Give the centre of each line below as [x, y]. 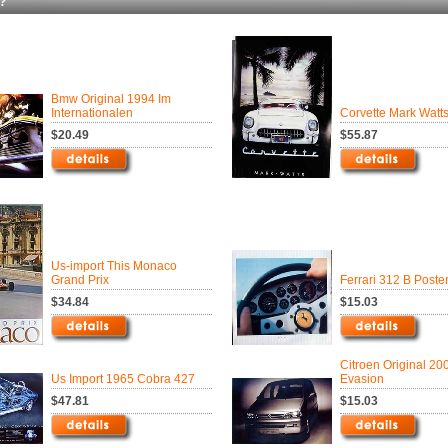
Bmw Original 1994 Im [111, 99]
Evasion [362, 379]
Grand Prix [80, 280]
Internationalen [92, 113]
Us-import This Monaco [114, 266]
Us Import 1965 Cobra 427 [123, 379]
